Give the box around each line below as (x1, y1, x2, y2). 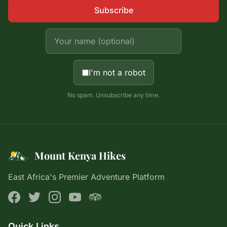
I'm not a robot (88, 67, 145, 78)
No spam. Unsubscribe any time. (67, 91, 160, 99)
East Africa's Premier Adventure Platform (8, 172, 165, 182)
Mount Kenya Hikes (34, 148, 126, 162)
